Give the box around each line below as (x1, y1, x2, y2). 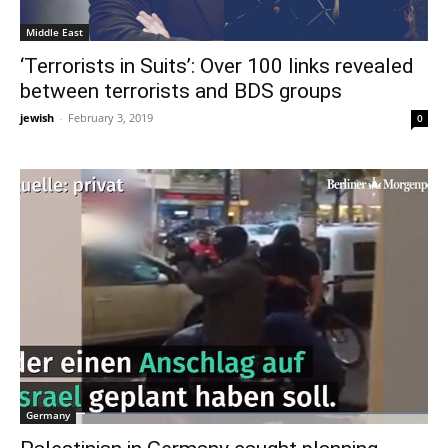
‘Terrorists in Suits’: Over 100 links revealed (20, 53, 414, 78)
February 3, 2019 (68, 109, 153, 125)
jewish (20, 109, 54, 125)
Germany (26, 407, 70, 422)
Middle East (26, 24, 83, 39)
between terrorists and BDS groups (20, 78, 342, 103)
